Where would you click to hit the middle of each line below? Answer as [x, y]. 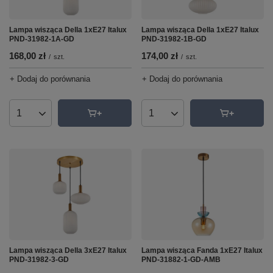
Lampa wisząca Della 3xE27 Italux [68, 250]
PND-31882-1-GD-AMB [181, 260]
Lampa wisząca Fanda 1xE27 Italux [202, 250]
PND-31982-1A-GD [42, 39]
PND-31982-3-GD [39, 260]
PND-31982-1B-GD [174, 39]
